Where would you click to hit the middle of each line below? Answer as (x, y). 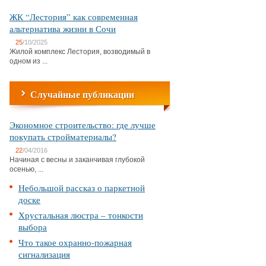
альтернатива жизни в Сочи (63, 28)
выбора (33, 227)
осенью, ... (26, 169)
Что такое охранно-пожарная (75, 242)
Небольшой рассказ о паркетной (82, 188)
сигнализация (44, 254)
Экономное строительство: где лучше (83, 125)
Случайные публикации (82, 94)
